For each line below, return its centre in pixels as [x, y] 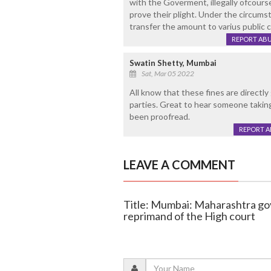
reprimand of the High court [189, 216]
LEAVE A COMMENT [179, 164]
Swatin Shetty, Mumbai [173, 63]
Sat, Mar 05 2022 [168, 73]
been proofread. [159, 116]
